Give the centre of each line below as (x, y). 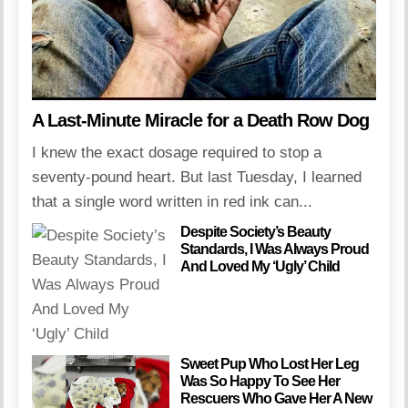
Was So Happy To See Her (260, 382)
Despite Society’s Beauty (255, 232)
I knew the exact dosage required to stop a (177, 153)
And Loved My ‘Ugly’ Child (260, 267)
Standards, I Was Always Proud (274, 250)
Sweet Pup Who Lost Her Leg (269, 364)
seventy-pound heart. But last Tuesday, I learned (197, 178)
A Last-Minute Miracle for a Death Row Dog (201, 121)
